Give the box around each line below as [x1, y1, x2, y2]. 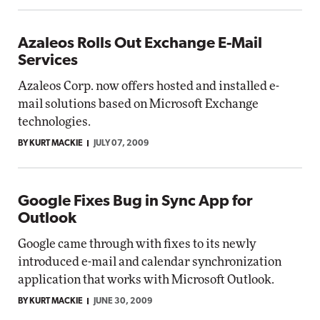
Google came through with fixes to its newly [18, 238, 256, 250]
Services [18, 53, 78, 69]
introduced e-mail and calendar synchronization [18, 256, 281, 268]
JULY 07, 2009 [94, 139, 149, 148]
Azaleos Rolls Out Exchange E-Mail [18, 36, 262, 52]
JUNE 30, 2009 [94, 297, 153, 306]
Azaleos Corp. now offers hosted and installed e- [18, 80, 279, 92]
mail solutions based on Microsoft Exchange [18, 98, 259, 110]
